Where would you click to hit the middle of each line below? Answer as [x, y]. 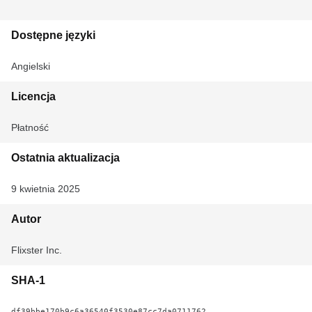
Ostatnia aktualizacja [65, 158]
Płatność [30, 127]
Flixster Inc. [37, 250]
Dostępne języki [53, 35]
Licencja [33, 96]
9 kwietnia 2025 [46, 189]
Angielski [31, 66]
